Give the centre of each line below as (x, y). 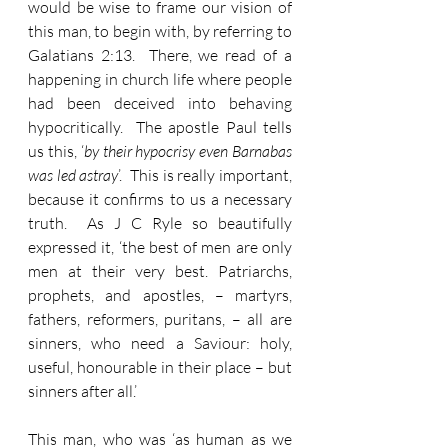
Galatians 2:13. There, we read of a (160, 55)
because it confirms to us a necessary (160, 199)
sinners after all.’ (82, 391)
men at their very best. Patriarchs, (160, 271)
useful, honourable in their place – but (160, 367)
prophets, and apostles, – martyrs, (160, 295)
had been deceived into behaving (160, 103)
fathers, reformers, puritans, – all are (160, 319)
